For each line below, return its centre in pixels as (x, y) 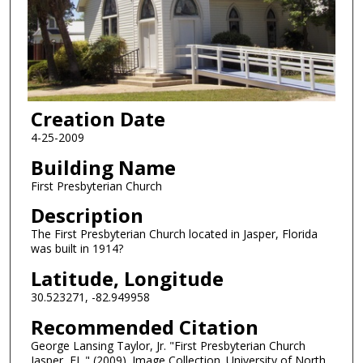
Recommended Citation (144, 327)
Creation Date (98, 119)
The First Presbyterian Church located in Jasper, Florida (174, 234)
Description (87, 216)
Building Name (103, 167)
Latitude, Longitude (127, 279)
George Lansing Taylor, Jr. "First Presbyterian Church (168, 345)
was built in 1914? (77, 249)
